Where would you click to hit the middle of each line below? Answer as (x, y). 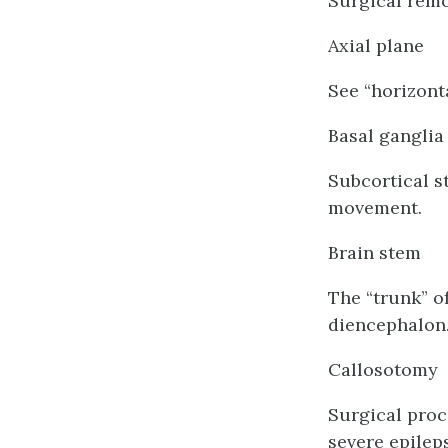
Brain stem (374, 252)
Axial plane (376, 45)
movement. (375, 207)
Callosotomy (383, 369)
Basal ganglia (386, 135)
